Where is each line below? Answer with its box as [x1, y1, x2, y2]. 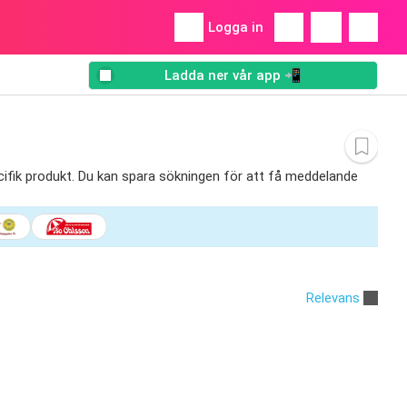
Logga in [208, 19, 263, 35]
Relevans [306, 289, 360, 306]
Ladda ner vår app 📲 [164, 67, 302, 84]
